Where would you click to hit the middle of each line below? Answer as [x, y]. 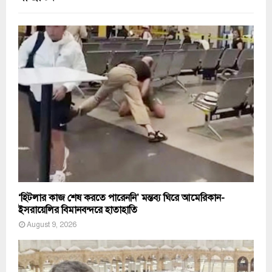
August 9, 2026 [52, 225]
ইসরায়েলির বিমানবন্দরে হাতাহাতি [78, 210]
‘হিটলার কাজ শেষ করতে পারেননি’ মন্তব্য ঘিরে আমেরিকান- [121, 198]
